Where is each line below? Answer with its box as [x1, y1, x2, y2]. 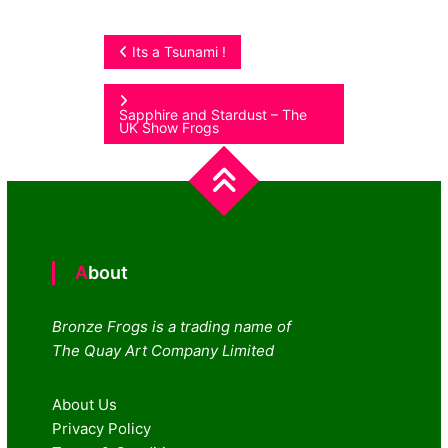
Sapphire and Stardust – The [119, 105, 308, 123]
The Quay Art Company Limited [52, 340, 275, 360]
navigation [103, 82, 251, 119]
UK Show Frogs [119, 118, 220, 136]
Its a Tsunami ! [132, 42, 227, 60]
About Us [52, 394, 118, 414]
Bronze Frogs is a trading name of [52, 316, 292, 336]
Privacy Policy [52, 418, 152, 438]
